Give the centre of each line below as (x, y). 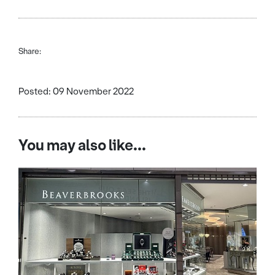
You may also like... (82, 145)
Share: (30, 51)
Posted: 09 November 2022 (76, 91)
